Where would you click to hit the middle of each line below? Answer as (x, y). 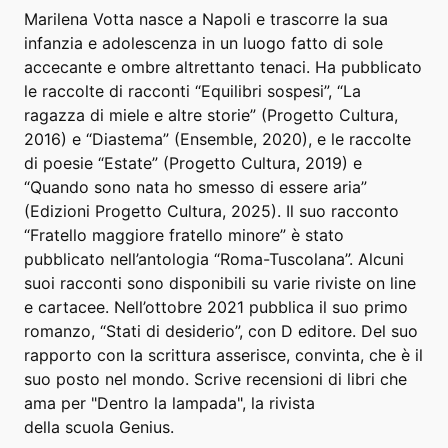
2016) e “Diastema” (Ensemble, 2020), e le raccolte (217, 139)
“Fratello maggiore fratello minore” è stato (184, 235)
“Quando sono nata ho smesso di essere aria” (195, 187)
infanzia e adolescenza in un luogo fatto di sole (203, 43)
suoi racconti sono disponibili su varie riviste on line (220, 283)
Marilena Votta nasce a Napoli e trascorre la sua (206, 19)
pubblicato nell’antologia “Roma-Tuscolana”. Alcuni (214, 259)
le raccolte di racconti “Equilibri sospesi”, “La (192, 91)
